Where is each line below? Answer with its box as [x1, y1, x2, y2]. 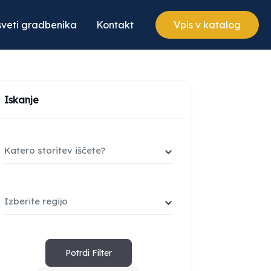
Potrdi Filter [65, 247, 112, 258]
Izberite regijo [4, 195, 68, 207]
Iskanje [4, 94, 39, 106]
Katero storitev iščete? [4, 145, 105, 156]
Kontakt [96, 19, 134, 31]
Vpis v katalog [174, 19, 241, 31]
